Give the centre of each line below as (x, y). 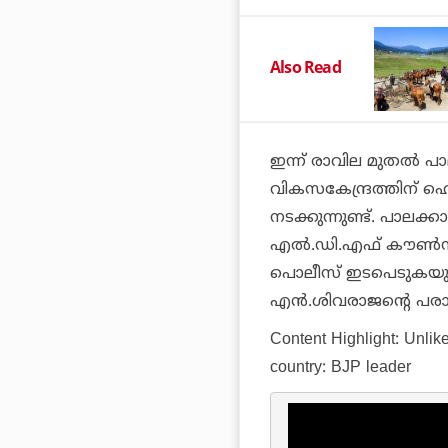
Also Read (305, 67)
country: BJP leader (340, 368)
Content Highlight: (337, 340)
